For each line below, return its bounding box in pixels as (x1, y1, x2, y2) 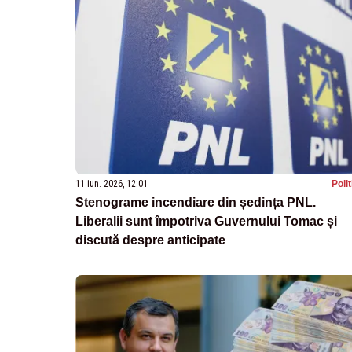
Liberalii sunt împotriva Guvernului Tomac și (75, 214, 337, 228)
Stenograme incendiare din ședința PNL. (75, 195, 316, 209)
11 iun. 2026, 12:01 (75, 178, 148, 189)
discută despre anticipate (75, 233, 225, 247)
